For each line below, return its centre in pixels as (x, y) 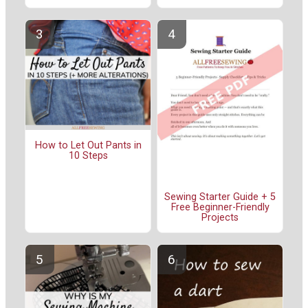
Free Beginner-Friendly (220, 208)
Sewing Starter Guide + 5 (220, 197)
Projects (220, 218)
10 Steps (88, 155)
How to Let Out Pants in (88, 145)
